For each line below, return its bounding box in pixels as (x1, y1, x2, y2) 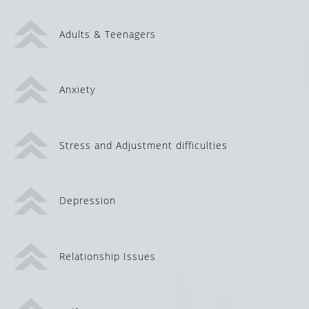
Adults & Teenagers (59, 27, 156, 41)
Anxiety (59, 83, 95, 97)
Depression (59, 194, 116, 208)
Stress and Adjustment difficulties (59, 138, 228, 152)
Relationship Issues (59, 249, 156, 263)
